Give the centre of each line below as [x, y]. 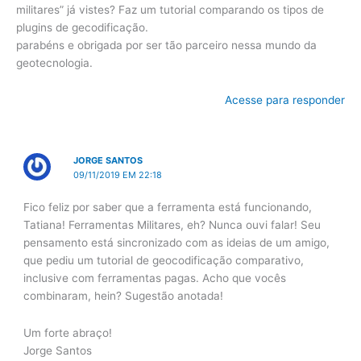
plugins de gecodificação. [82, 28]
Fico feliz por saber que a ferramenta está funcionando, [168, 207]
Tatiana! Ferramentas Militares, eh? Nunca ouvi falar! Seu [172, 224]
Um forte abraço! [68, 332]
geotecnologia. [54, 63]
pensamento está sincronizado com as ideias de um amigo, [177, 242]
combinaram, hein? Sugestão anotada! [124, 295]
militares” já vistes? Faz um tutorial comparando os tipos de [170, 10]
